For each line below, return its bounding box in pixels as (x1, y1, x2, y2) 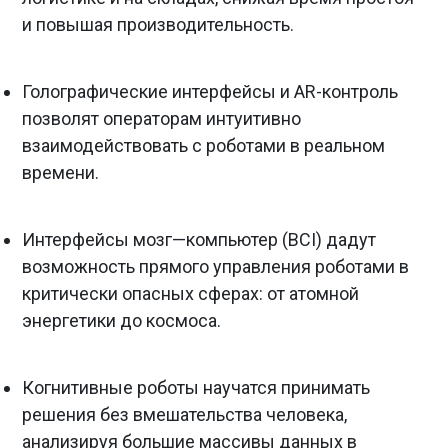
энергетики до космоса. (22, 310, 221, 332)
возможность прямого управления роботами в (22, 256, 409, 278)
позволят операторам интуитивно (22, 108, 301, 130)
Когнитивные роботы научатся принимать (22, 377, 370, 399)
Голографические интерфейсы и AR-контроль (22, 81, 398, 103)
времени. (22, 162, 99, 184)
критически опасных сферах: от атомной (22, 283, 359, 305)
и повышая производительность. (22, 14, 294, 36)
